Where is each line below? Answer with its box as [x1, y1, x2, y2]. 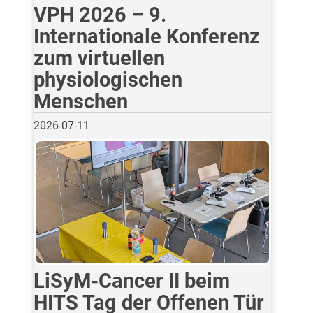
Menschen [33, 89, 128, 113]
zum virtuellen [33, 45, 165, 70]
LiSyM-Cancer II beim [33, 268, 230, 293]
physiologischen [33, 67, 182, 92]
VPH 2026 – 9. [33, 2, 166, 27]
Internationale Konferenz [33, 24, 260, 48]
